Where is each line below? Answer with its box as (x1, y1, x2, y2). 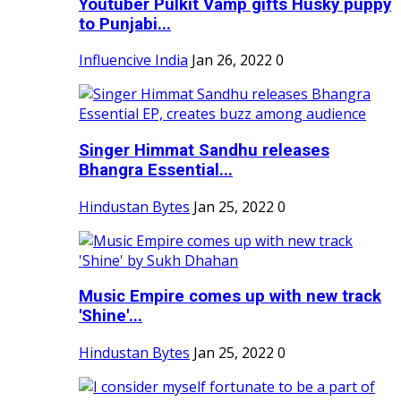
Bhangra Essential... (79, 160, 233, 181)
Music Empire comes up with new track (79, 286, 381, 307)
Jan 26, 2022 (192, 50, 272, 71)
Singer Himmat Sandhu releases (79, 141, 329, 161)
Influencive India (79, 50, 188, 71)
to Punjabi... (79, 13, 171, 34)
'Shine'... (79, 306, 142, 327)
